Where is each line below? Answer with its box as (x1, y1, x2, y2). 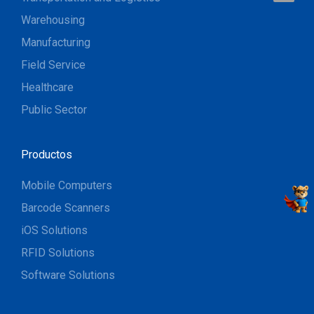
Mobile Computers (21, 178, 112, 192)
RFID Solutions (21, 245, 95, 259)
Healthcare (21, 80, 74, 94)
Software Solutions (21, 268, 115, 282)
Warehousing (21, 13, 85, 27)
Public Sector (21, 102, 87, 116)
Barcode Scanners (21, 200, 110, 214)
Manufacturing (21, 35, 90, 49)
